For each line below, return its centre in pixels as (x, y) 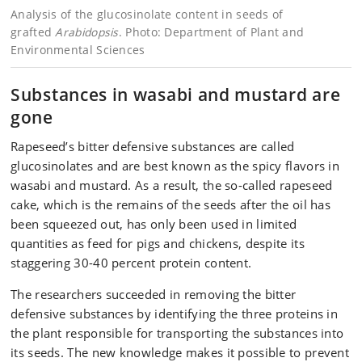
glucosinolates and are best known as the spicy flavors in (175, 166)
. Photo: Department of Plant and (211, 32)
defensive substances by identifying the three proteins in (175, 314)
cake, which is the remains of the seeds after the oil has (171, 204)
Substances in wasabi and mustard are (176, 95)
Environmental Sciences (78, 50)
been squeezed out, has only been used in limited (154, 224)
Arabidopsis (87, 32)
